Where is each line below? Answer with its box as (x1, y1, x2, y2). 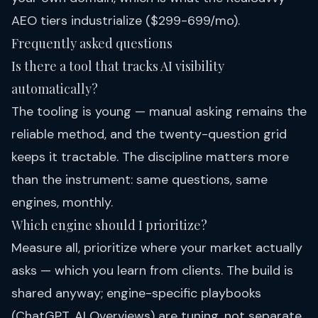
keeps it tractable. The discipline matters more (11, 148, 289, 166)
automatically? (11, 80, 98, 98)
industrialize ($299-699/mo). (67, 12, 240, 30)
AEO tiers (11, 12, 67, 30)
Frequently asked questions (11, 35, 172, 53)
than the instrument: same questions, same (11, 171, 268, 189)
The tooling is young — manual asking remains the (11, 103, 307, 121)
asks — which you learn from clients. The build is (11, 262, 293, 280)
